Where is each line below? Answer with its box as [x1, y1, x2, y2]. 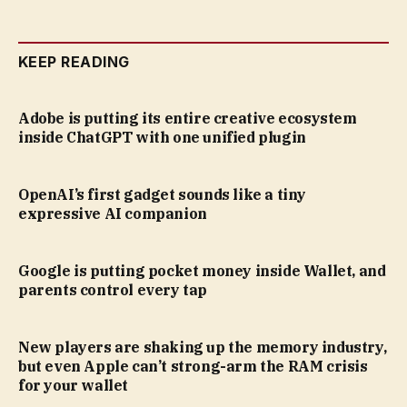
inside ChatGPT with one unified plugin [18, 128, 306, 147]
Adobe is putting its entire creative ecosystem [18, 109, 357, 128]
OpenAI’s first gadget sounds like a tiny [18, 185, 307, 204]
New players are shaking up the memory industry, [18, 338, 387, 357]
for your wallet [18, 376, 128, 395]
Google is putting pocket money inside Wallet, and [18, 262, 386, 281]
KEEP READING [18, 53, 130, 72]
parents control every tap [18, 281, 208, 300]
